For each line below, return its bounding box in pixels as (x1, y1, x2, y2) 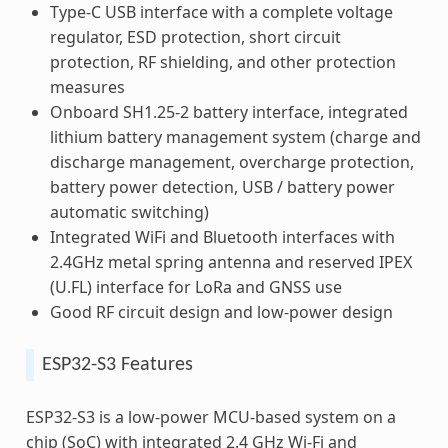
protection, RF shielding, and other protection (49, 50, 396, 73)
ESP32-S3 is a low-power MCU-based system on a (25, 405, 396, 428)
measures (49, 75, 125, 98)
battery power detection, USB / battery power (49, 175, 395, 198)
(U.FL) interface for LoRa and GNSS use (49, 275, 342, 298)
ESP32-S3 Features (41, 354, 193, 375)
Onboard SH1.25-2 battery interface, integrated (49, 100, 408, 123)
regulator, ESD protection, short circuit (49, 25, 341, 48)
